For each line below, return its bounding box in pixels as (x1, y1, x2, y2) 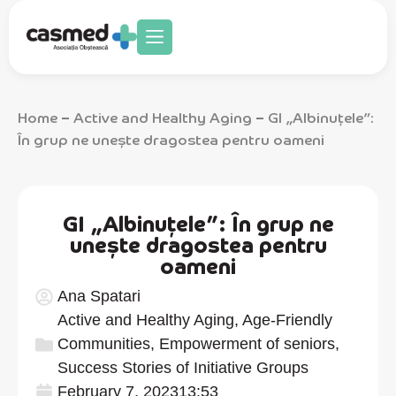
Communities (57, 335, 150, 353)
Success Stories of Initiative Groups (57, 359, 308, 377)
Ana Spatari (57, 287, 141, 305)
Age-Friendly (242, 311, 332, 329)
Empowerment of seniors (159, 335, 335, 353)
